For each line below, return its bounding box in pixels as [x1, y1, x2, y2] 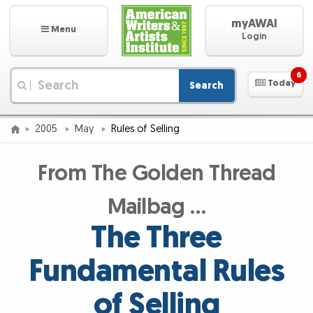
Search [189, 78, 224, 92]
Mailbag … [107, 194, 206, 222]
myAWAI [231, 16, 277, 32]
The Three [91, 218, 222, 259]
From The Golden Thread [38, 160, 275, 189]
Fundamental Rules [28, 252, 285, 293]
